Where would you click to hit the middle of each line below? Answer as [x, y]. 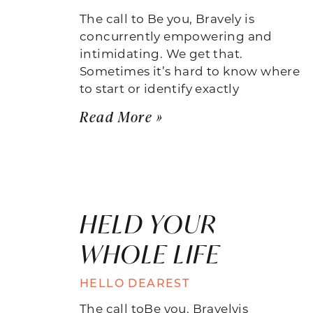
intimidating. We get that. [161, 53]
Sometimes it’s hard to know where [190, 70]
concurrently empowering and [176, 35]
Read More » [122, 116]
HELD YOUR [148, 224]
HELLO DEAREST [135, 282]
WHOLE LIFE [150, 254]
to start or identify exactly [160, 88]
